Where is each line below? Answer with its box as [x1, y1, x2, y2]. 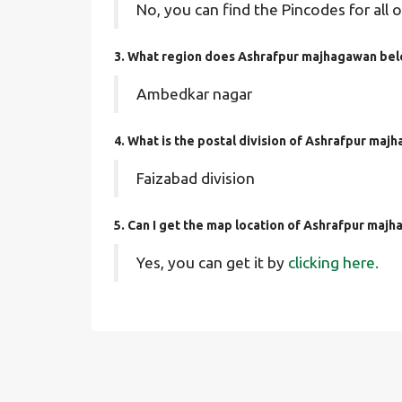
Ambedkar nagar [136, 85, 252, 102]
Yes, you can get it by [136, 254, 288, 271]
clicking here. [288, 254, 379, 271]
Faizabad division [136, 170, 255, 187]
